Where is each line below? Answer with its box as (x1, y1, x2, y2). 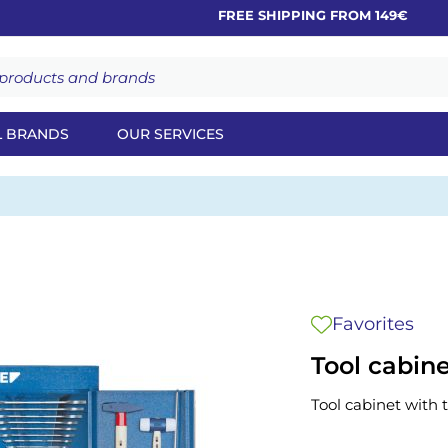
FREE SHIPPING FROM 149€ (190, 7, 381, 23)
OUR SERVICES (117, 125, 224, 143)
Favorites (331, 313, 414, 335)
